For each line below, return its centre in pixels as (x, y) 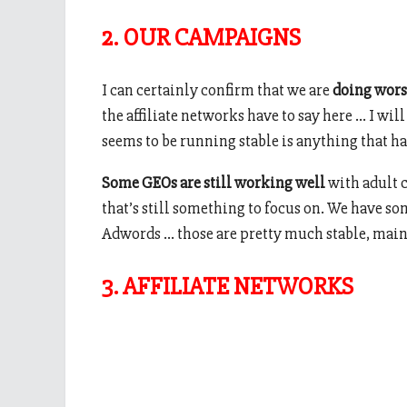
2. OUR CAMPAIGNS (201, 37)
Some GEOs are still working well (213, 183)
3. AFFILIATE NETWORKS (228, 286)
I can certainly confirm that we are (217, 90)
